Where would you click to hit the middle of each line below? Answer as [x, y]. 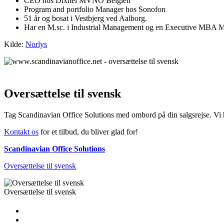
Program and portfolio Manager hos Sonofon [95, 9]
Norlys [36, 44]
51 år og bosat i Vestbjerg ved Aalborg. [85, 18]
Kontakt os [21, 131]
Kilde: [15, 44]
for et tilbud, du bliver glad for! [88, 131]
